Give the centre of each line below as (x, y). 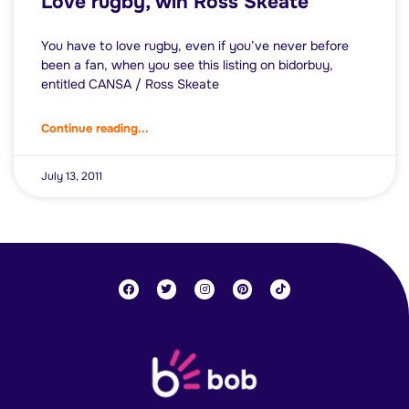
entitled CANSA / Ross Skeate (130, 84)
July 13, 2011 (72, 177)
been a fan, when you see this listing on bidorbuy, (187, 65)
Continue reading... (95, 129)
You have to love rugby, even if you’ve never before (195, 46)
